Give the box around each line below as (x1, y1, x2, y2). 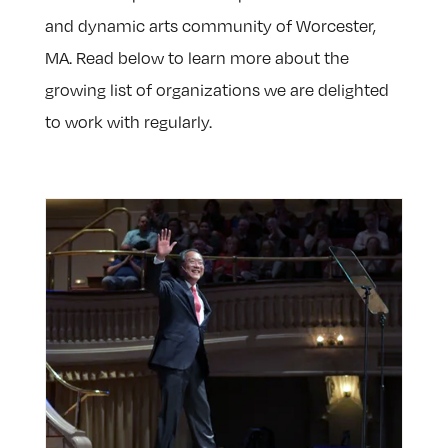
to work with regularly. (44, 112, 212, 133)
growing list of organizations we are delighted (44, 80, 389, 101)
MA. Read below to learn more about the (44, 48, 349, 69)
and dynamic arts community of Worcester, (44, 16, 376, 37)
